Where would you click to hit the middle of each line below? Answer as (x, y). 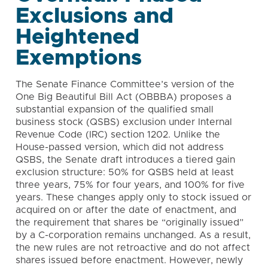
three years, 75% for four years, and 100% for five (130, 185)
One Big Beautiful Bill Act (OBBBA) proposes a (124, 97)
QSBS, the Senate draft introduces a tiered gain (125, 160)
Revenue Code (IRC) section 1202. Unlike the (118, 135)
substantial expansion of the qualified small (115, 109)
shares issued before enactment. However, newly (129, 260)
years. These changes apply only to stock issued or (133, 197)
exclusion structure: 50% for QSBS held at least (125, 172)
